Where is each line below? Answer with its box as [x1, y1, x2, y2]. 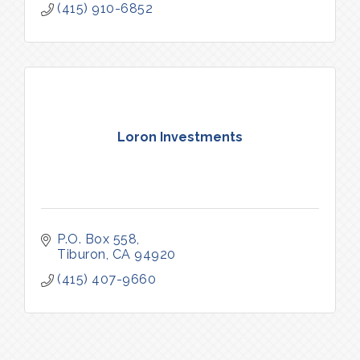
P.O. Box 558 [57, 231, 137, 247]
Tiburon [57, 246, 106, 262]
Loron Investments [117, 129, 243, 145]
